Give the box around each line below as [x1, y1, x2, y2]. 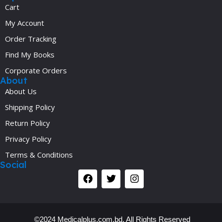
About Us [5, 86, 37, 96]
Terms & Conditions [5, 149, 73, 160]
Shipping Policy [5, 102, 55, 112]
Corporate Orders [5, 65, 67, 75]
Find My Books [5, 49, 55, 59]
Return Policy [5, 117, 50, 128]
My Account [5, 17, 44, 28]
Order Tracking [5, 33, 56, 44]
